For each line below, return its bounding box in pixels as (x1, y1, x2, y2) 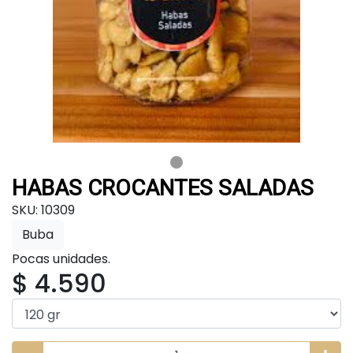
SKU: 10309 (12, 200, 75, 219)
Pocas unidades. (12, 249, 110, 268)
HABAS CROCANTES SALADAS (12, 174, 314, 201)
